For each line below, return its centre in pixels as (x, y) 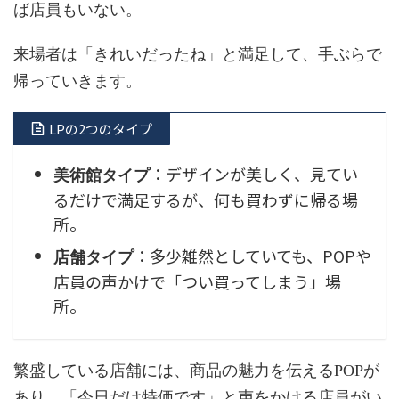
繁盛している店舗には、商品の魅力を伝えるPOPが (196, 371)
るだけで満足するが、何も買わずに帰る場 (206, 199)
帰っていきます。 (77, 81)
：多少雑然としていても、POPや (252, 255)
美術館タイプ (102, 175)
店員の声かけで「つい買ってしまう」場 (197, 281)
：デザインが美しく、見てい (254, 173)
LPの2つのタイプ (101, 129)
